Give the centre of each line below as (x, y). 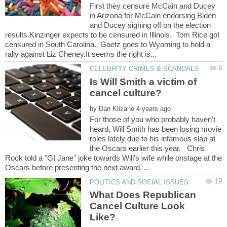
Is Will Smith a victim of (143, 82)
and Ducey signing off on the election (150, 25)
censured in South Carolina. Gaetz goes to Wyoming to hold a (108, 45)
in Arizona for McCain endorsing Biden (153, 16)
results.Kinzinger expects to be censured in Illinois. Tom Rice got (112, 35)
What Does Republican (143, 195)
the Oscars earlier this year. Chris (147, 148)
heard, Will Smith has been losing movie (156, 129)
